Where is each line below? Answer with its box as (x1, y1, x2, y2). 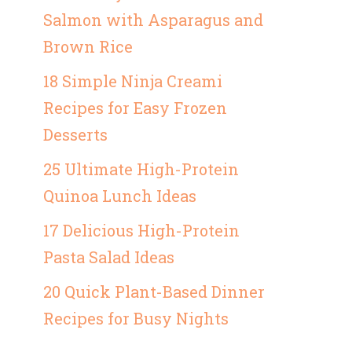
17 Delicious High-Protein (43, 220, 240, 240)
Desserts (43, 124, 108, 145)
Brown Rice (43, 36, 133, 57)
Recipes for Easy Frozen (43, 97, 227, 118)
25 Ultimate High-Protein (43, 159, 239, 179)
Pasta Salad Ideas (43, 247, 174, 267)
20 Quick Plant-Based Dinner (43, 281, 265, 302)
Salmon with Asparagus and (43, 9, 263, 30)
